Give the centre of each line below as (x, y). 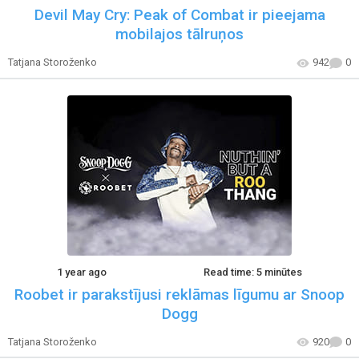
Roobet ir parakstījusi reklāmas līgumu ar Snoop (179, 294)
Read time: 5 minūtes (253, 272)
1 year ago (81, 272)
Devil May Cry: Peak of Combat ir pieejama (179, 15)
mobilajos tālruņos (179, 34)
